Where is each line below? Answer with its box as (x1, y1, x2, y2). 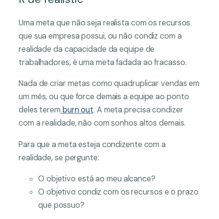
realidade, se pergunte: (19, 152, 101, 163)
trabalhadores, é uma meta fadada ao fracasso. (19, 57, 189, 68)
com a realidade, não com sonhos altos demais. (19, 118, 188, 129)
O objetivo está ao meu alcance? (38, 173, 155, 184)
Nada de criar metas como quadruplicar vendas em (19, 78, 200, 89)
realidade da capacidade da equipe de (19, 44, 155, 55)
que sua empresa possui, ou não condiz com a (19, 31, 182, 42)
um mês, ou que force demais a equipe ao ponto (19, 91, 189, 102)
